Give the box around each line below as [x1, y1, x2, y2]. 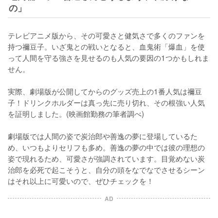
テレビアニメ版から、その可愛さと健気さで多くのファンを [8, 30, 205, 41]
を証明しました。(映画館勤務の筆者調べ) [8, 108, 144, 119]
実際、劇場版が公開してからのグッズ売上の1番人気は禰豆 [8, 86, 202, 97]
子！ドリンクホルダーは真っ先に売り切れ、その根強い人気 [8, 97, 205, 108]
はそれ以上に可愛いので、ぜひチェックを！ [8, 175, 154, 186]
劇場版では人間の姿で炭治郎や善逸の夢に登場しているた [8, 130, 198, 142]
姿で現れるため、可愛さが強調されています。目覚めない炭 [8, 153, 205, 164]
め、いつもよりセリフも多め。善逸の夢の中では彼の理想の [8, 142, 205, 153]
